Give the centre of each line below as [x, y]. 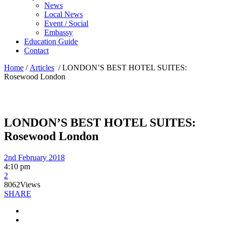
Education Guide [51, 41]
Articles [42, 68]
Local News [64, 14]
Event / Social [66, 23]
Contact [36, 50]
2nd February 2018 [34, 157]
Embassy [59, 32]
